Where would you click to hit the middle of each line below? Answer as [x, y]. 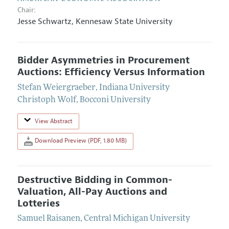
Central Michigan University [137, 219]
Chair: [26, 10]
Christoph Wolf [47, 100]
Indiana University [134, 88]
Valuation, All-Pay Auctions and [92, 191]
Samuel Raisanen [49, 219]
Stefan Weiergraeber [56, 88]
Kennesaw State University [124, 22]
